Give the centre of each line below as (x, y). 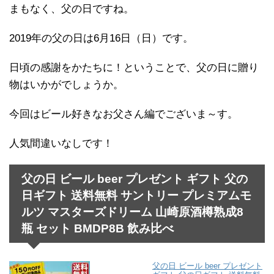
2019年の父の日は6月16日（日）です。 (101, 38)
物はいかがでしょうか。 (66, 84)
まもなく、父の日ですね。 (72, 9)
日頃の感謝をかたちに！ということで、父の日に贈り (134, 67)
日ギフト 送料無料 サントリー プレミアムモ (136, 195)
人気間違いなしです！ (61, 143)
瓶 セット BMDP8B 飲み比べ (98, 228)
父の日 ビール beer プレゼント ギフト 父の (135, 179)
